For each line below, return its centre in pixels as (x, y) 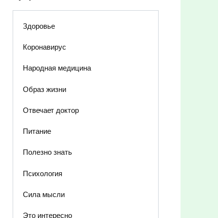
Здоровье (39, 26)
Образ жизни (44, 89)
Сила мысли (44, 194)
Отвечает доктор (51, 110)
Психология (42, 173)
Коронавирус (44, 47)
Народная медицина (57, 68)
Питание (37, 131)
